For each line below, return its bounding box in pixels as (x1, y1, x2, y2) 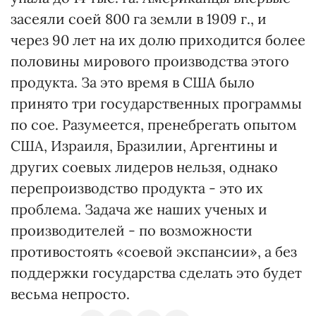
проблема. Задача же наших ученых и (11, 200, 267, 218)
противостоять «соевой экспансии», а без (11, 243, 297, 260)
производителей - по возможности (11, 221, 253, 239)
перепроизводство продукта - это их (11, 179, 263, 197)
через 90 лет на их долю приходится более (11, 31, 305, 49)
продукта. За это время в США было (11, 73, 255, 91)
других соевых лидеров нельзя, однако (11, 158, 278, 176)
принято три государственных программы (11, 95, 302, 112)
